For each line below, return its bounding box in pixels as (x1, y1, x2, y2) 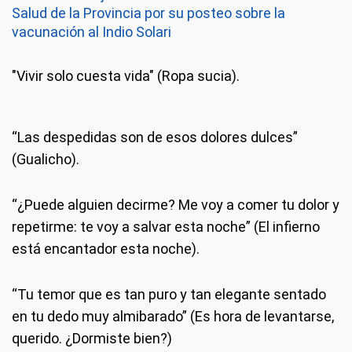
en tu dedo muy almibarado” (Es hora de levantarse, (12, 307, 334, 324)
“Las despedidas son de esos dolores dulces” (12, 128, 298, 145)
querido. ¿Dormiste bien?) (12, 329, 172, 346)
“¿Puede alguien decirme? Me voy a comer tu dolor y (12, 196, 339, 213)
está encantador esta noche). (12, 240, 200, 257)
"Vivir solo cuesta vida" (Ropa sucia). (12, 67, 240, 84)
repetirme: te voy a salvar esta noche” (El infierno (12, 218, 320, 235)
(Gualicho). (12, 150, 79, 167)
